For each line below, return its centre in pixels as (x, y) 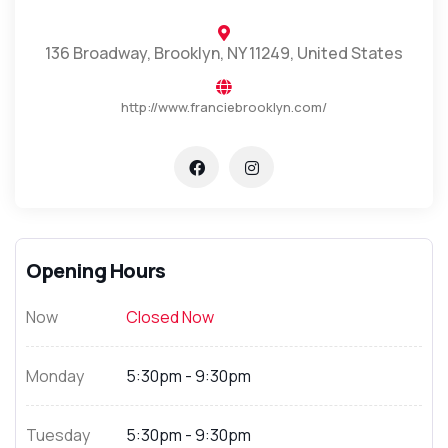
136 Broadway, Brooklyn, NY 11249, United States (224, 53)
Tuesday (58, 435)
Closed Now (170, 317)
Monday (55, 376)
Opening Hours (96, 270)
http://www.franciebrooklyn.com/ (224, 107)
